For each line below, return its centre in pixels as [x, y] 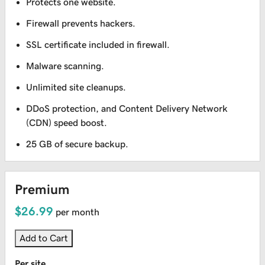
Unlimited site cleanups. [76, 87]
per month [77, 212]
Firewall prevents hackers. [81, 23]
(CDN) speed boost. [67, 123]
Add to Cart [44, 238]
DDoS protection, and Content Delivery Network [127, 109]
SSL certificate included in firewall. [98, 45]
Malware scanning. [65, 66]
